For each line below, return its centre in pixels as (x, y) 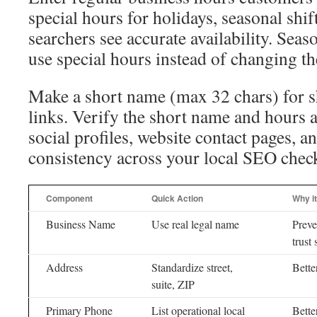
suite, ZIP (173, 284)
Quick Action (177, 198)
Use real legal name (195, 224)
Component (69, 198)
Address (64, 267)
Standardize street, (192, 267)
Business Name (81, 224)
